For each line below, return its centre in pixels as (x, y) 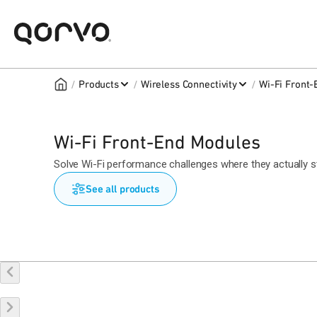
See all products (122, 189)
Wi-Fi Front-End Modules (157, 142)
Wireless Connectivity (189, 84)
